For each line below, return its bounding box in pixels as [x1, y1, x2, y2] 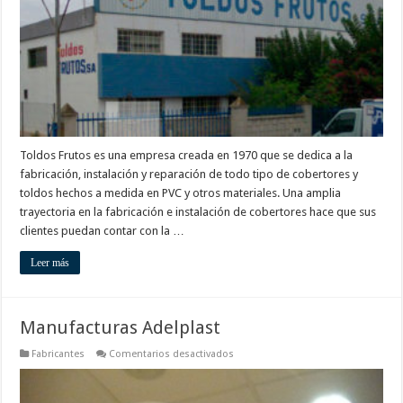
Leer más [31, 256, 70, 270]
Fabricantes [31, 348, 85, 361]
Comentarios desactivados [109, 348, 235, 361]
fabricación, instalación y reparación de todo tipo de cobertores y [20, 167, 359, 182]
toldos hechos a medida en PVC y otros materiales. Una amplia [20, 186, 342, 201]
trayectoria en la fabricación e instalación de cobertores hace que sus [20, 205, 377, 219]
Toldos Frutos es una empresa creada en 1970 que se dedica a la [20, 148, 354, 163]
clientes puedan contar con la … [20, 224, 185, 238]
